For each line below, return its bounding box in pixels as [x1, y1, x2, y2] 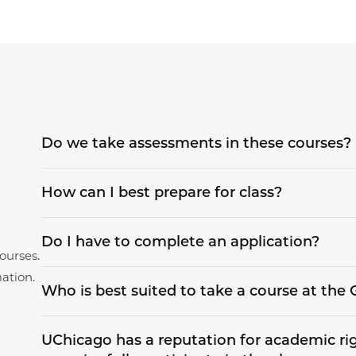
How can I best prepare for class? [41, 184, 282, 202]
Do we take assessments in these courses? [41, 134, 351, 153]
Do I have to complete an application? [41, 233, 319, 251]
